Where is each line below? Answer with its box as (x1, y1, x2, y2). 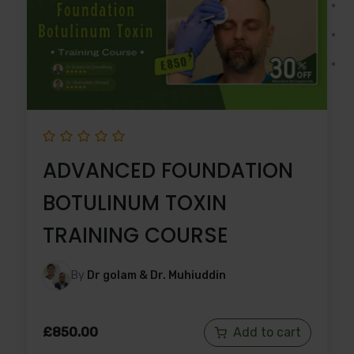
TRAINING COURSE (43, 220, 228, 250)
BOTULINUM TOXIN (43, 188, 227, 217)
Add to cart (233, 324, 301, 340)
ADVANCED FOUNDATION (43, 156, 293, 185)
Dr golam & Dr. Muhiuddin (87, 268, 226, 282)
